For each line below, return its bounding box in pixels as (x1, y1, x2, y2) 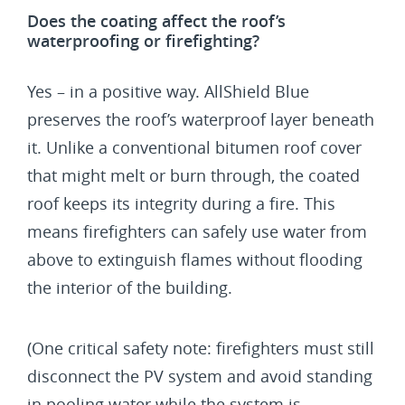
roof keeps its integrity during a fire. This (27, 193, 335, 214)
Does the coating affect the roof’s (27, 10, 286, 32)
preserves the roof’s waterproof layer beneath (27, 108, 374, 130)
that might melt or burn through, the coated (27, 165, 360, 186)
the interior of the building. (27, 277, 232, 298)
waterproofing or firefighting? (27, 30, 259, 52)
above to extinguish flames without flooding (27, 249, 363, 270)
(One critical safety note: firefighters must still (27, 337, 374, 359)
